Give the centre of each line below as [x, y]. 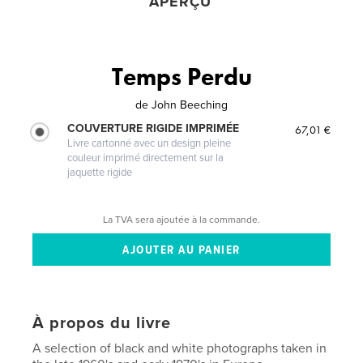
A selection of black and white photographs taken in [180, 349]
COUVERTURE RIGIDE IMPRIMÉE [154, 129]
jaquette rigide [100, 173]
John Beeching [190, 105]
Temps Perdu [181, 77]
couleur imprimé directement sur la [146, 158]
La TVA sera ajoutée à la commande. [181, 219]
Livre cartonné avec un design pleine [149, 144]
